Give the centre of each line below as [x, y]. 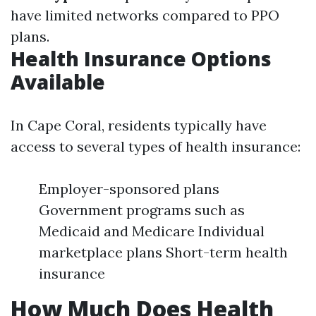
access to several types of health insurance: [156, 146]
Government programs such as [142, 210]
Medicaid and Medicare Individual [152, 231]
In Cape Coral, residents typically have [139, 125]
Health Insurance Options [141, 59]
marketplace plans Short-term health [163, 252]
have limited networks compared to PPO [145, 15]
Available [58, 82]
